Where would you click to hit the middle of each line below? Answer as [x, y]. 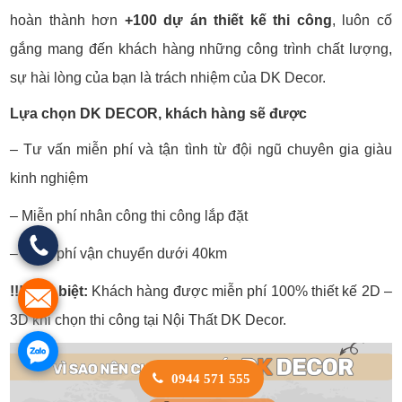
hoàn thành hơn [67, 21]
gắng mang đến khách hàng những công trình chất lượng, [201, 49]
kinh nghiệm [49, 179]
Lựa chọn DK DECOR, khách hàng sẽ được [159, 114]
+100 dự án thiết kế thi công [228, 21]
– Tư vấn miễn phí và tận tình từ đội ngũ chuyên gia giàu [201, 150]
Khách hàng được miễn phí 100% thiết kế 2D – [240, 292]
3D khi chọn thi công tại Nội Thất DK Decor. [150, 320]
